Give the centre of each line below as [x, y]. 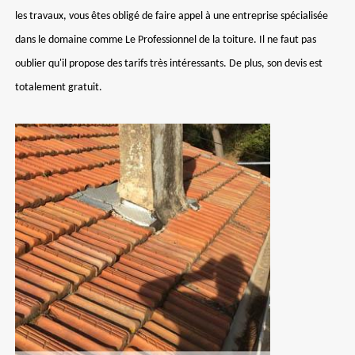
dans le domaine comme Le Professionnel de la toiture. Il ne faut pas [166, 40]
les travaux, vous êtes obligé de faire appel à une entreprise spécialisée [172, 16]
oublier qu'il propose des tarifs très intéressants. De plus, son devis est [169, 64]
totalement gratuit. [59, 88]
